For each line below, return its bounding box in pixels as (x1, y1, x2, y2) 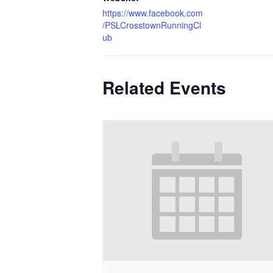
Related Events (102, 75, 226, 100)
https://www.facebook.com (102, 7, 203, 19)
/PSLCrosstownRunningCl (102, 19, 201, 31)
